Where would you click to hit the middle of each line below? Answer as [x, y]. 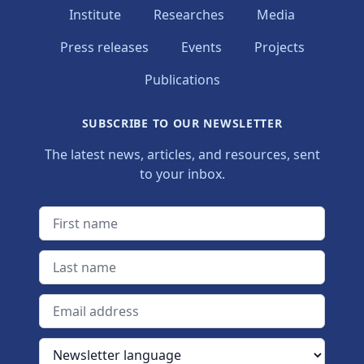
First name [71, 216]
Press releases [104, 47]
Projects [279, 47]
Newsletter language [102, 348]
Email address [81, 304]
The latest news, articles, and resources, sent [182, 154]
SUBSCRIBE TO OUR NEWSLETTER [182, 123]
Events [201, 47]
